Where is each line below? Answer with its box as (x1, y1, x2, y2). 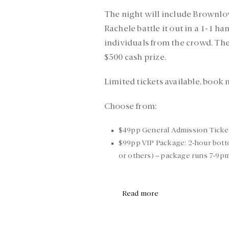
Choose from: (104, 102, 157, 111)
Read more (122, 190, 159, 197)
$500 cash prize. (104, 53, 166, 62)
